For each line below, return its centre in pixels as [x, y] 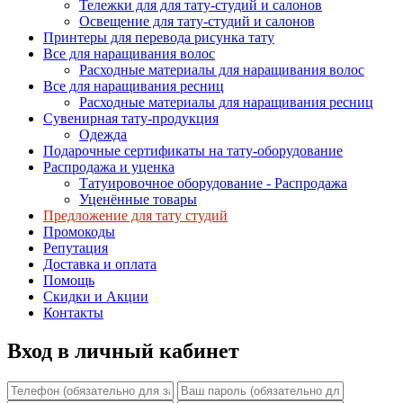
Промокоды [79, 232]
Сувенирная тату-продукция [131, 118]
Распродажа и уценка [109, 167]
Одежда [103, 134]
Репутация [76, 248]
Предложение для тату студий [135, 215]
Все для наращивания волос [129, 54]
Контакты [73, 313]
